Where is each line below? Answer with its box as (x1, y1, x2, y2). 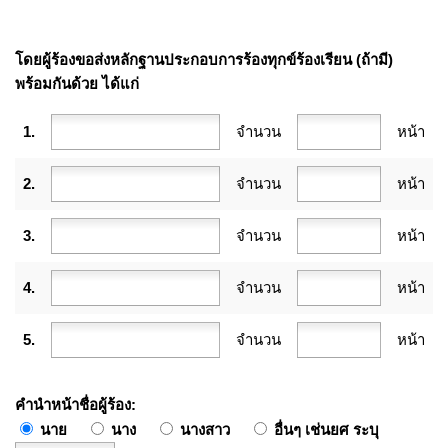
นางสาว (176, 420, 230, 438)
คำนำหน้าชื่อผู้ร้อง (15, 395, 131, 413)
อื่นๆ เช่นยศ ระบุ (270, 420, 379, 438)
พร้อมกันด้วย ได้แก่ (15, 74, 139, 92)
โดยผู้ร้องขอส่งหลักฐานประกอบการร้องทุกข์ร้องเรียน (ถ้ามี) (15, 50, 393, 68)
